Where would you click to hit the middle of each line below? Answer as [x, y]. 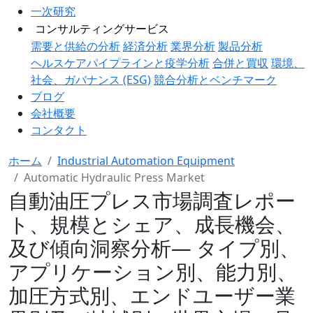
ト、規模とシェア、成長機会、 [152, 224]
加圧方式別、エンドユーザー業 [152, 295]
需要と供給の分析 [75, 46]
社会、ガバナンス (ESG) [91, 80]
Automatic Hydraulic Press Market [114, 177]
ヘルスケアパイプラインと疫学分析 [120, 63]
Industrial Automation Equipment [146, 161]
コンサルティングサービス [102, 29]
